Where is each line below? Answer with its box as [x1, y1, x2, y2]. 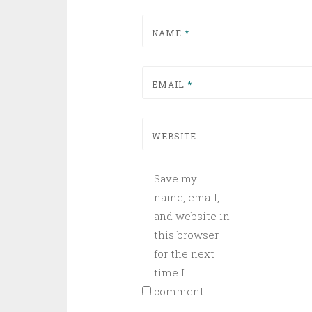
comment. [153, 284, 206, 298]
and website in [153, 209, 230, 223]
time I [153, 265, 185, 279]
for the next [153, 247, 214, 260]
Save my [153, 171, 197, 185]
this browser [153, 228, 219, 242]
